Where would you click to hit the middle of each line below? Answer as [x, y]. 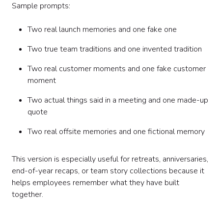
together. [27, 194]
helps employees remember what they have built [96, 183]
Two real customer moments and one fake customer [117, 69]
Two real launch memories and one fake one [102, 29]
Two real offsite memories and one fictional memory [116, 132]
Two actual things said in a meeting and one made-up [118, 100]
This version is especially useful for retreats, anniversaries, [110, 159]
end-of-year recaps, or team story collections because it [108, 171]
